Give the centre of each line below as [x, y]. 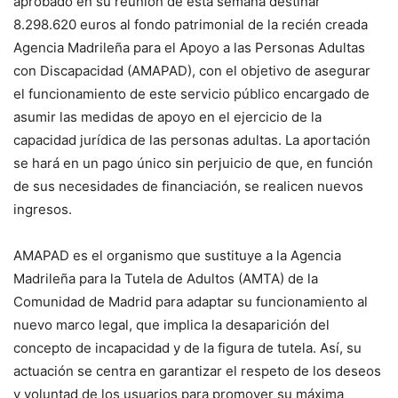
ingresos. [43, 209]
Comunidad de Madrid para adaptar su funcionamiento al [191, 301]
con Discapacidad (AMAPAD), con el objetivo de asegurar [192, 70]
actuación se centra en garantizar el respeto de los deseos [197, 370]
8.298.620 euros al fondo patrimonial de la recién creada [191, 24]
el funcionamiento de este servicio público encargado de [191, 93]
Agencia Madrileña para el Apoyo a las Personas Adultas [189, 47]
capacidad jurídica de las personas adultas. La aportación [192, 139]
